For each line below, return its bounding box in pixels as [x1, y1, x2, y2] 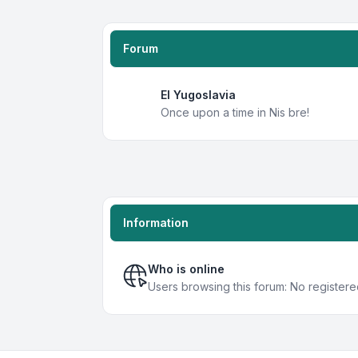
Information [123, 216, 189, 229]
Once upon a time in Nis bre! [161, 105, 309, 119]
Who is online [148, 262, 225, 276]
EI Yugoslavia [161, 88, 236, 101]
